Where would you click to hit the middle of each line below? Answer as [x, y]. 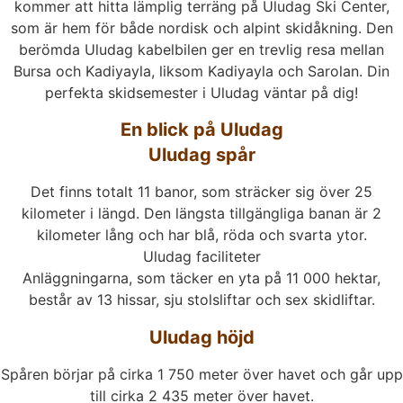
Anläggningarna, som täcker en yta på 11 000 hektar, [201, 278]
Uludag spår [201, 155]
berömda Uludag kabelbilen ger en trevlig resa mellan [201, 49]
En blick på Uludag [201, 130]
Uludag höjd [201, 337]
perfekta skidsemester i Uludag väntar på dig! [201, 92]
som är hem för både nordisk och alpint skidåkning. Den [201, 27]
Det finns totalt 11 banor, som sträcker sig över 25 [201, 192]
